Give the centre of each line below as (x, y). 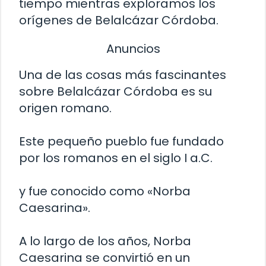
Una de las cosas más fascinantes (123, 75)
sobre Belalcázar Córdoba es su (115, 91)
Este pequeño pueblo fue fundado (121, 141)
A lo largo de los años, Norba (105, 241)
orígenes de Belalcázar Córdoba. (119, 20)
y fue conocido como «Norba (105, 191)
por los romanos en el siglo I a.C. (116, 158)
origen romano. (65, 108)
